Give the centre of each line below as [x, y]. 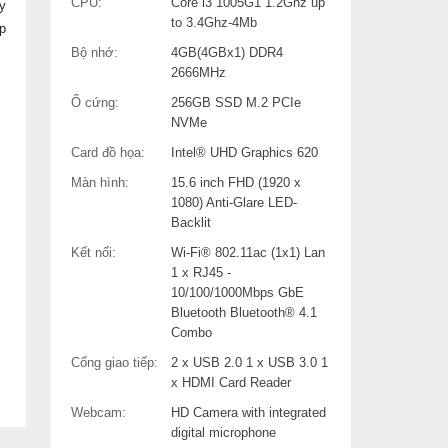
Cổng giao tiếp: [114, 362]
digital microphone [223, 432]
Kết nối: [93, 252]
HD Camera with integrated [248, 412]
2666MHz [198, 72]
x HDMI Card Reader [231, 382]
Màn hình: [100, 182]
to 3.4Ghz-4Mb [214, 22]
